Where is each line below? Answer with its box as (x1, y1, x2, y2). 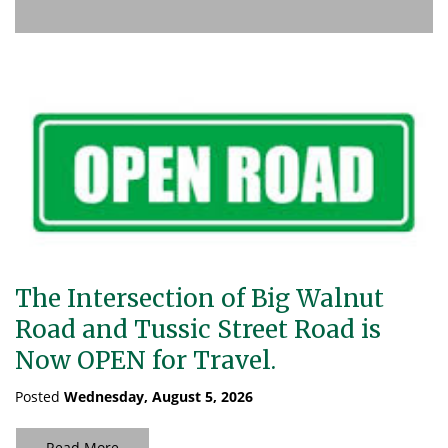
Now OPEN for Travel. (15, 345, 276, 376)
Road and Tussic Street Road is (15, 314, 381, 345)
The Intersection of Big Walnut (15, 283, 384, 314)
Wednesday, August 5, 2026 (64, 387, 253, 406)
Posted (15, 387, 64, 406)
